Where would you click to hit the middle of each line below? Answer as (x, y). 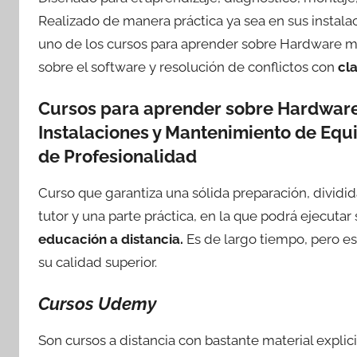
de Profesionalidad (118, 157)
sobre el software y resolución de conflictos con (188, 67)
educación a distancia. (111, 239)
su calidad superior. (98, 263)
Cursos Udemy (97, 304)
